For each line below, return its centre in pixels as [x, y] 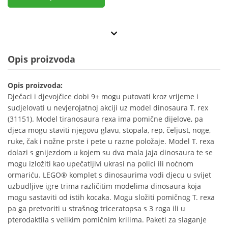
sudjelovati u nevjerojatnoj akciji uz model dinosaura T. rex [108, 108]
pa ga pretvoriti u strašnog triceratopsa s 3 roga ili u [96, 209]
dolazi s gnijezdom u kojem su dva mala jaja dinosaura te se [110, 153]
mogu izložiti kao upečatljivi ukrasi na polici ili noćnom [101, 164]
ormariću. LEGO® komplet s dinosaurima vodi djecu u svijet [109, 175]
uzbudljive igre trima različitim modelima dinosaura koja [104, 186]
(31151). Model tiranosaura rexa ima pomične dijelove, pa [105, 119]
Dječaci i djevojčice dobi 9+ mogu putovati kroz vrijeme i [103, 97]
